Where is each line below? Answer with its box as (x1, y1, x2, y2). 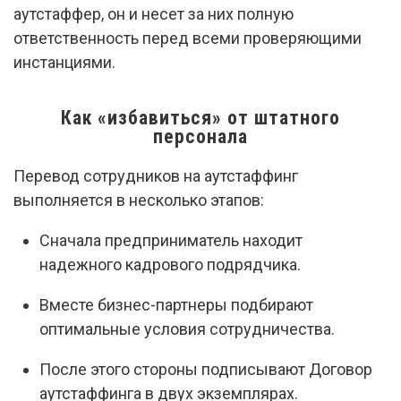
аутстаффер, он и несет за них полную (13, 4, 294, 23)
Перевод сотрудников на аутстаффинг (13, 166, 298, 185)
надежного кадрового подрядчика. (39, 255, 302, 274)
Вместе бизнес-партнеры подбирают (39, 295, 314, 314)
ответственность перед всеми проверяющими (13, 29, 362, 47)
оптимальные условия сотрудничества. (39, 320, 336, 338)
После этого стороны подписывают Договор (39, 360, 373, 379)
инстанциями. (13, 53, 115, 72)
